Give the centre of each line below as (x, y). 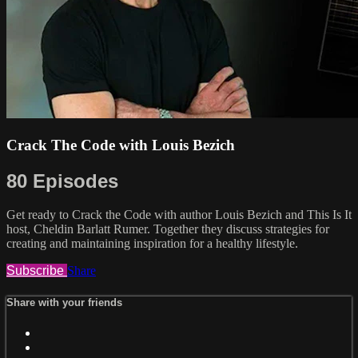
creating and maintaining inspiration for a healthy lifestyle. (152, 244)
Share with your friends (64, 302)
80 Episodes (62, 181)
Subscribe (37, 271)
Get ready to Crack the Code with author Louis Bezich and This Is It (179, 215)
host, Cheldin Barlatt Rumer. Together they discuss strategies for (168, 229)
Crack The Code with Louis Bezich (121, 145)
